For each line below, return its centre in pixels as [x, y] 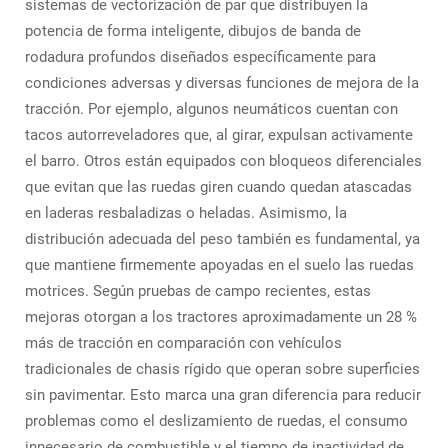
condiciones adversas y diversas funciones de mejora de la [222, 83]
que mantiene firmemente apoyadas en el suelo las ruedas [219, 265]
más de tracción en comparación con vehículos [183, 343]
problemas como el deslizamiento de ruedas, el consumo [216, 421]
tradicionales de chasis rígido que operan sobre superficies [222, 369]
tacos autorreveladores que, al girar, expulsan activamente [219, 135]
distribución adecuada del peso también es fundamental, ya [222, 239]
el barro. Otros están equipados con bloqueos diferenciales [223, 161]
